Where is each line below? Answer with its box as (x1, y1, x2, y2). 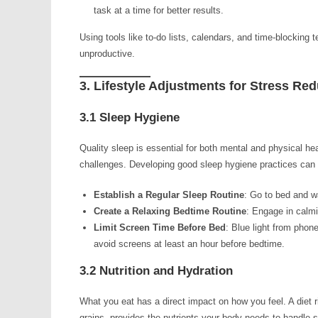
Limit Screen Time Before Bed (94, 222, 226, 233)
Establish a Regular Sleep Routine (94, 190, 244, 200)
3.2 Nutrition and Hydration (79, 264, 233, 278)
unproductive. (79, 48, 135, 59)
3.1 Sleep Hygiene (79, 111, 180, 124)
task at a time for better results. (94, 5, 224, 16)
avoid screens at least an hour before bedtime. (94, 238, 285, 249)
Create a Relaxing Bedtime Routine (94, 206, 246, 216)
